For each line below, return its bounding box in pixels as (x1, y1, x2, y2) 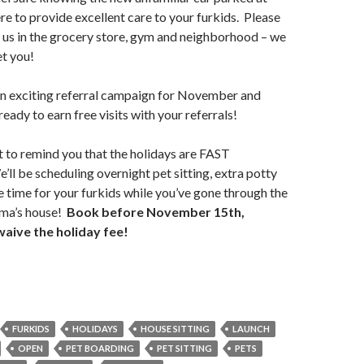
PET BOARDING (66, 342, 134, 353)
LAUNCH (232, 323, 270, 334)
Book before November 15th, (67, 203, 245, 219)
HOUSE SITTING (141, 323, 210, 334)
